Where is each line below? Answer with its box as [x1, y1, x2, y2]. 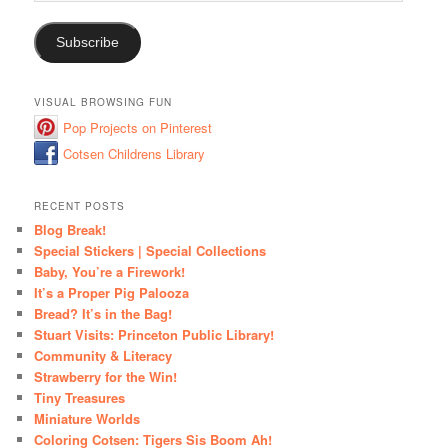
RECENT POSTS [34, 199, 126, 214]
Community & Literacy [34, 346, 173, 366]
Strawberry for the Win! [34, 367, 178, 387]
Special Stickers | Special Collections [34, 241, 267, 261]
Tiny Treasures [34, 388, 126, 408]
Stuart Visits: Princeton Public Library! [34, 325, 275, 345]
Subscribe [56, 34, 120, 50]
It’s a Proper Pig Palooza [34, 283, 190, 303]
